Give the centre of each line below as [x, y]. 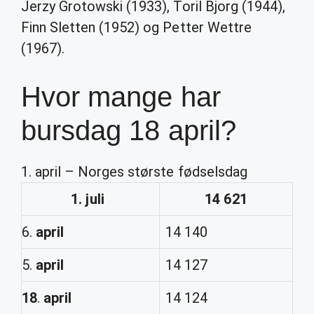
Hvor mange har [121, 97]
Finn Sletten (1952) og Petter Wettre [136, 27]
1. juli [88, 199]
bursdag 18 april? [129, 130]
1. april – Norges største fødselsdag [134, 172]
